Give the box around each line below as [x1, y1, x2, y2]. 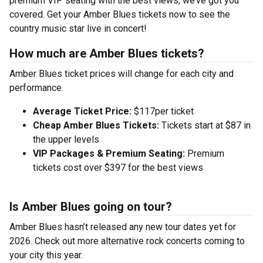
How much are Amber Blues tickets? [9, 46, 204, 60]
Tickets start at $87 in [161, 120, 251, 131]
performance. [9, 82, 63, 93]
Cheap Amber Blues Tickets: [33, 120, 161, 131]
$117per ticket [134, 106, 194, 117]
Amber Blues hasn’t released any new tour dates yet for [9, 221, 236, 232]
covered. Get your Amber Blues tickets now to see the [9, 9, 230, 20]
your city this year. [9, 249, 83, 261]
